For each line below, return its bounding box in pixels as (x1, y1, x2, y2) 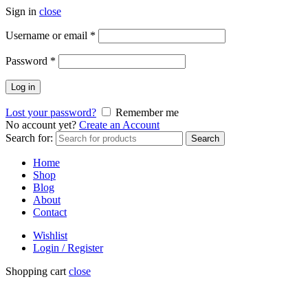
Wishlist (33, 230, 67, 241)
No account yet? (5, 119, 76, 131)
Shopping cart (5, 265, 66, 277)
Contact (33, 206, 67, 218)
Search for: (5, 132, 53, 144)
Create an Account (79, 119, 159, 131)
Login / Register (33, 242, 103, 254)
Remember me (115, 107, 179, 118)
